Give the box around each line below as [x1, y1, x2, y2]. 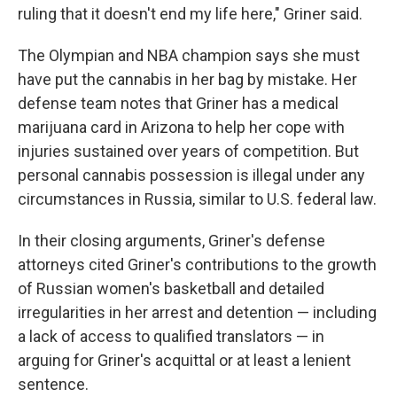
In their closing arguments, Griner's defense [18, 231, 325, 251]
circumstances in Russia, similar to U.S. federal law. [18, 190, 377, 209]
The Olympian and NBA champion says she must [18, 46, 360, 66]
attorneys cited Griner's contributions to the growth [18, 255, 377, 275]
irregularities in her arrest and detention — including [18, 303, 377, 323]
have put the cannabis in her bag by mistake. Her [18, 70, 357, 90]
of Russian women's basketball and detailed [18, 279, 324, 299]
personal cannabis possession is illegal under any [18, 166, 365, 185]
